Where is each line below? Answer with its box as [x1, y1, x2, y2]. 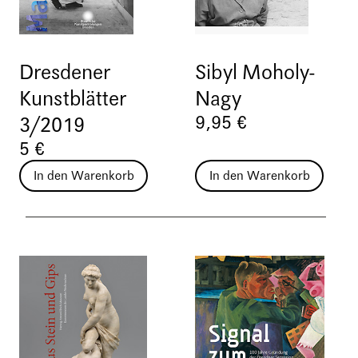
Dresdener [19, 62, 110, 85]
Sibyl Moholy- [195, 62, 316, 85]
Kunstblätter [19, 88, 126, 111]
